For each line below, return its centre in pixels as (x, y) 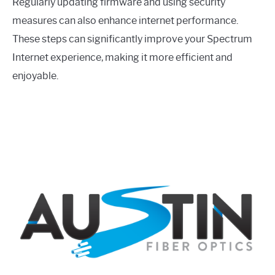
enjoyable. (35, 76)
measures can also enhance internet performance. (125, 20)
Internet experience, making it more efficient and (122, 57)
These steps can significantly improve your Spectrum (132, 39)
